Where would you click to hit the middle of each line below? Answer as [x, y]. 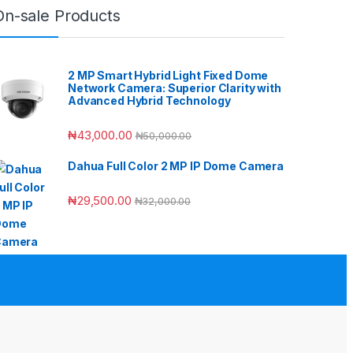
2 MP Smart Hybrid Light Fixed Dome [168, 75]
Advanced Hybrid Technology [149, 100]
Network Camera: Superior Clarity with [175, 87]
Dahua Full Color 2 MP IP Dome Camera [176, 166]
